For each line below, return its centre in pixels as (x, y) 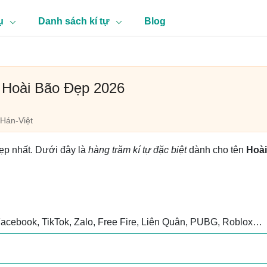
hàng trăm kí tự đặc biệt (137, 150)
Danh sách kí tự (74, 21)
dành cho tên (216, 150)
